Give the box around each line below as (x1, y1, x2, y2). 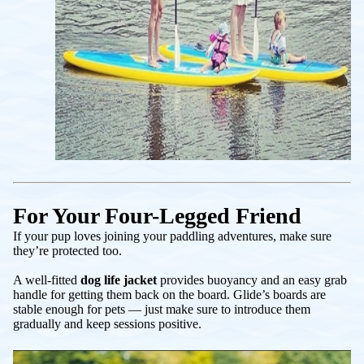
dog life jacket (80, 272, 157, 287)
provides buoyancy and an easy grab (157, 272, 347, 287)
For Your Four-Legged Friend (13, 202, 301, 228)
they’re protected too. (13, 243, 122, 258)
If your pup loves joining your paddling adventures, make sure (13, 228, 331, 243)
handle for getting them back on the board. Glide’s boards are (13, 287, 326, 301)
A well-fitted (13, 272, 80, 287)
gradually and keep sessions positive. (13, 316, 201, 331)
